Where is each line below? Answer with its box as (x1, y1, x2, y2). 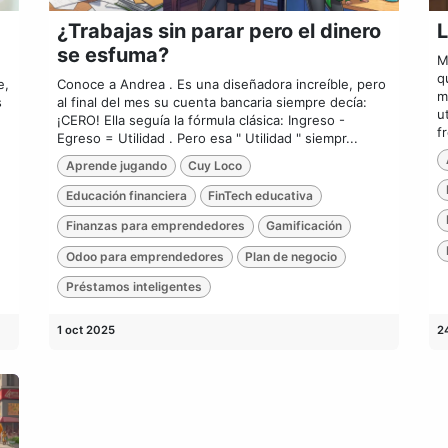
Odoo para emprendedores (65, 248, 224, 264)
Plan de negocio (245, 248, 338, 264)
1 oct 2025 (57, 323, 115, 338)
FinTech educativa (208, 188, 314, 204)
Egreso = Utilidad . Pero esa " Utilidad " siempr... (57, 129, 358, 146)
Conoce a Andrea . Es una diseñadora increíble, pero (57, 75, 386, 92)
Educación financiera (65, 188, 187, 204)
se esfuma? (57, 42, 169, 67)
